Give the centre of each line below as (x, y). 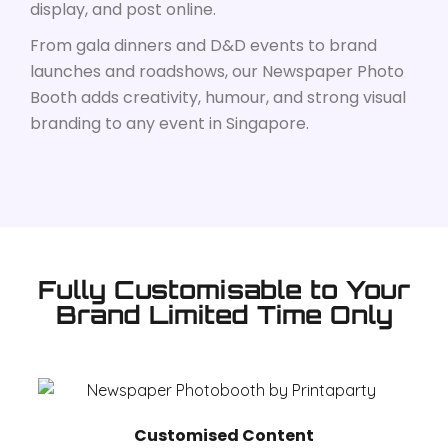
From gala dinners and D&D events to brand (203, 45)
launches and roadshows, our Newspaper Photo (217, 71)
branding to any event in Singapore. (169, 123)
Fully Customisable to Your (224, 289)
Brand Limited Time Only (224, 314)
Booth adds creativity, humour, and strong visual (218, 97)
